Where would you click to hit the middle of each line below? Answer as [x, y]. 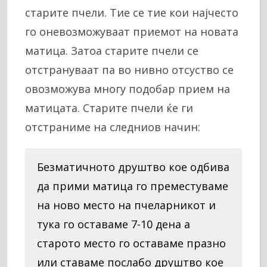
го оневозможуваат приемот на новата [132, 31]
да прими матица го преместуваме [133, 186]
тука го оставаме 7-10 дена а [114, 224]
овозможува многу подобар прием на [128, 89]
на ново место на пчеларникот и [126, 205]
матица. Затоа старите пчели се [112, 50]
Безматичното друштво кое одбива [133, 167]
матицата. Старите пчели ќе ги [109, 108]
